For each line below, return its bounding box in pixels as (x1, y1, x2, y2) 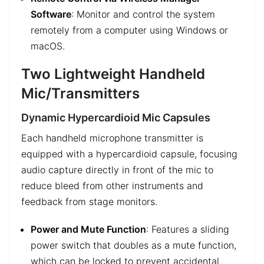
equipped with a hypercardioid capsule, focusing (21, 148, 237, 160)
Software (31, 8, 71, 20)
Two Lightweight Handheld (21, 65, 205, 83)
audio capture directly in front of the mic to (21, 164, 213, 176)
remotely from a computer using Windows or (31, 24, 228, 36)
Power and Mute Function (31, 223, 146, 236)
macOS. (31, 39, 65, 52)
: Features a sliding (146, 223, 229, 236)
